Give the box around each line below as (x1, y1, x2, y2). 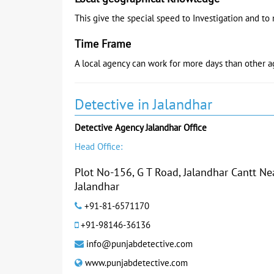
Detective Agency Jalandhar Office (75, 122, 207, 133)
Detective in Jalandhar (75, 96, 212, 114)
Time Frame (75, 38, 131, 51)
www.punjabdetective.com (83, 257, 188, 268)
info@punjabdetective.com (84, 239, 193, 250)
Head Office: (75, 141, 122, 152)
